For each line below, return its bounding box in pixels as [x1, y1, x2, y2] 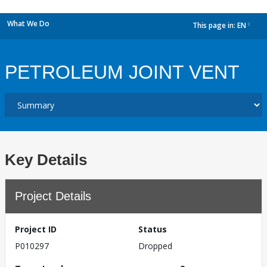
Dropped [138, 240, 172, 252]
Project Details [15, 190, 91, 203]
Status [138, 223, 167, 235]
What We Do [7, 18, 49, 29]
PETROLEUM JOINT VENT [5, 61, 240, 83]
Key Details [5, 151, 87, 169]
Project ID [15, 223, 57, 235]
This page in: [193, 20, 237, 31]
